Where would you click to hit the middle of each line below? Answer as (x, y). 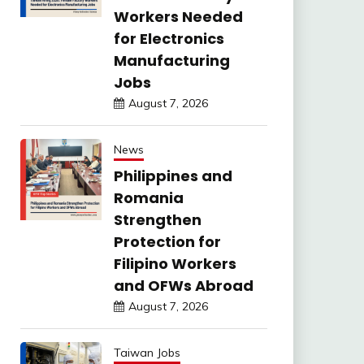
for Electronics (169, 39)
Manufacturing (171, 61)
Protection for (167, 242)
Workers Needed (178, 17)
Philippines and (173, 176)
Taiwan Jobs (147, 353)
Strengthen (157, 220)
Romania (148, 198)
